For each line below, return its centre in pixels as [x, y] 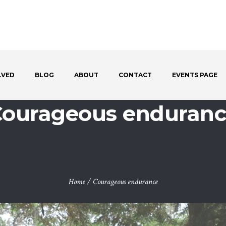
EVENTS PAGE [194, 75]
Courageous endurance [125, 182]
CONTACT [135, 75]
